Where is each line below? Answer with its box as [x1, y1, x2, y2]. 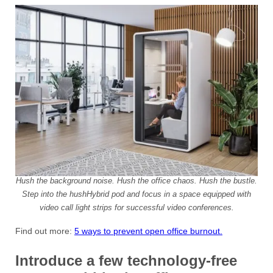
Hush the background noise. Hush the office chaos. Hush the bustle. [16, 175, 257, 185]
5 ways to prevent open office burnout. [74, 225, 222, 236]
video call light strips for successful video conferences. [39, 203, 234, 213]
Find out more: [15, 225, 74, 236]
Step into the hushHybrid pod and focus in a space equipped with [22, 189, 251, 199]
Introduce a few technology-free [15, 252, 237, 269]
